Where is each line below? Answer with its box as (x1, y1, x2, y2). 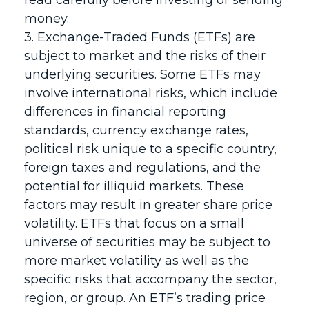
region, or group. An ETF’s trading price (24, 290, 266, 306)
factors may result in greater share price (24, 197, 272, 212)
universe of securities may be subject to (24, 235, 270, 250)
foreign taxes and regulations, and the (24, 160, 261, 175)
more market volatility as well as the (24, 253, 249, 268)
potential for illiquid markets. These (24, 179, 244, 194)
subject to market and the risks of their (24, 48, 266, 63)
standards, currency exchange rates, (24, 123, 248, 138)
